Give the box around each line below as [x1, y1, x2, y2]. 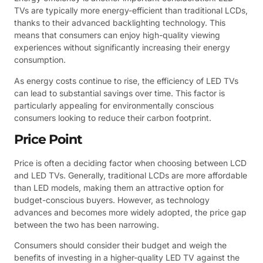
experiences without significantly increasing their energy [14, 42, 230, 53]
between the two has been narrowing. [14, 219, 159, 230]
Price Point [14, 131, 82, 147]
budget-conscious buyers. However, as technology [14, 194, 210, 205]
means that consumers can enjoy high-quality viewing [14, 30, 220, 41]
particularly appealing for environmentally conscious [14, 100, 214, 110]
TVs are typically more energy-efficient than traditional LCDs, [14, 5, 248, 16]
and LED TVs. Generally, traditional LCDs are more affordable [14, 170, 247, 180]
